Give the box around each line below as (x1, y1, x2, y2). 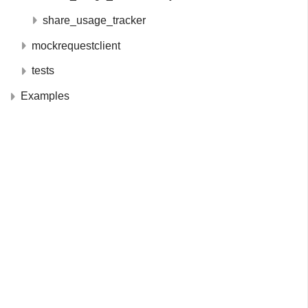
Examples (21, 90, 69, 102)
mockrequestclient (32, 39, 120, 52)
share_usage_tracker (43, 14, 146, 26)
